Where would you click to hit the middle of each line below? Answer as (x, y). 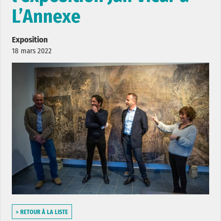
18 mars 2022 (32, 51)
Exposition (30, 40)
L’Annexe (46, 17)
